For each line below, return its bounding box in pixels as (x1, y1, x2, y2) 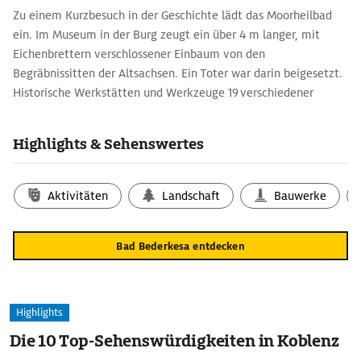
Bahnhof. (13, 124, 59, 139)
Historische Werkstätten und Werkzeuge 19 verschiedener (13, 85, 313, 100)
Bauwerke (274, 189, 327, 203)
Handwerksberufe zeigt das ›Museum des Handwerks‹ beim (13, 105, 322, 119)
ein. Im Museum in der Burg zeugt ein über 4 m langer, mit (13, 27, 320, 42)
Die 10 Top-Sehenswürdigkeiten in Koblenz (10, 330, 340, 351)
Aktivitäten (48, 189, 109, 203)
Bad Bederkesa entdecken (116, 239, 245, 253)
